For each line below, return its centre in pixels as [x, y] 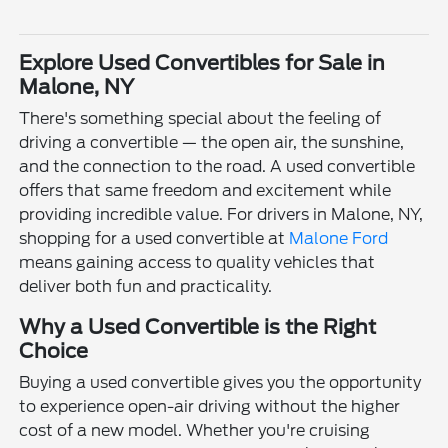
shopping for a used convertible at [154, 239]
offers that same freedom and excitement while [205, 191]
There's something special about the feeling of [200, 119]
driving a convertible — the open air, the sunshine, [212, 143]
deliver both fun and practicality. [146, 287]
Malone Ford [339, 239]
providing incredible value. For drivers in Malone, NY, [221, 215]
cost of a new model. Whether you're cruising [195, 431]
